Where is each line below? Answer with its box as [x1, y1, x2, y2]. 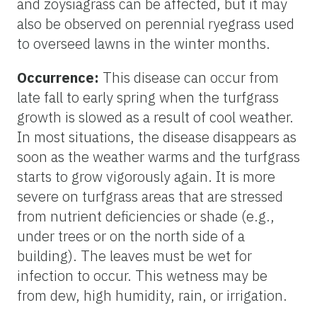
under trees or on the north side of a [17, 226, 245, 246]
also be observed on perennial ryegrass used [17, 13, 294, 33]
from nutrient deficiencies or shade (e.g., [17, 206, 275, 226]
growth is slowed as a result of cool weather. [17, 107, 294, 127]
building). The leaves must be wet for [17, 246, 252, 265]
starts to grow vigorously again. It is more [17, 166, 275, 186]
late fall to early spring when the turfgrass [17, 87, 279, 107]
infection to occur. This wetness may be [17, 265, 267, 285]
